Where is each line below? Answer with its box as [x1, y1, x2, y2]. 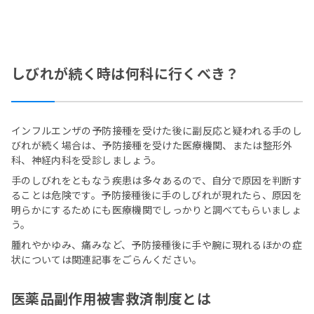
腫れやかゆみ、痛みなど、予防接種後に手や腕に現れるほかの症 [11, 238, 303, 252]
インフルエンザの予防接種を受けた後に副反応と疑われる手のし [11, 123, 303, 138]
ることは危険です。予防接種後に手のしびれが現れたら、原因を [11, 188, 303, 203]
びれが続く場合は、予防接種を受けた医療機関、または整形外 [11, 138, 293, 153]
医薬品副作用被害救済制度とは [11, 288, 211, 309]
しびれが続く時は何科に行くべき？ [11, 63, 240, 84]
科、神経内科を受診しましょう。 [11, 153, 162, 168]
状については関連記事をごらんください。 [11, 252, 203, 267]
